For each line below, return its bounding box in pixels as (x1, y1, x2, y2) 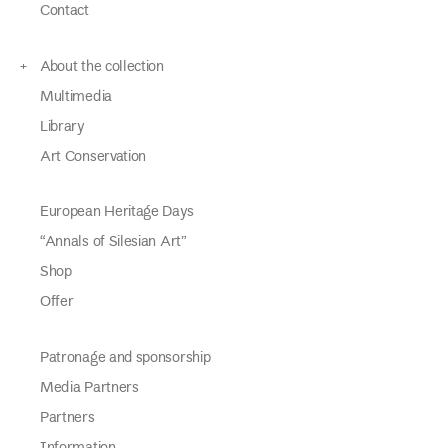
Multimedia (40, 84, 112, 110)
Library (40, 114, 84, 140)
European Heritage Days (40, 200, 194, 226)
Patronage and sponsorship (40, 345, 211, 371)
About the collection (40, 54, 164, 80)
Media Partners (40, 375, 139, 401)
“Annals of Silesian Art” (40, 230, 187, 256)
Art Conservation (40, 144, 147, 170)
